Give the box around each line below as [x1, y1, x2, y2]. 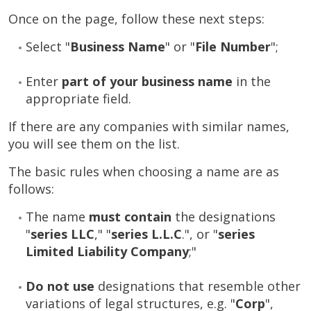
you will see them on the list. [8, 135, 180, 152]
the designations [171, 208, 276, 225]
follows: [8, 180, 54, 197]
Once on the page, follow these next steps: [8, 10, 264, 27]
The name [26, 208, 85, 225]
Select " [26, 38, 70, 55]
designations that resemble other [98, 278, 301, 294]
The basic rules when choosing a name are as [8, 163, 279, 180]
